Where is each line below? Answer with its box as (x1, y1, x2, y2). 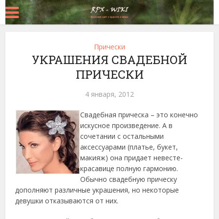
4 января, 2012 (85, 89, 134, 99)
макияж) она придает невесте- (80, 153, 183, 162)
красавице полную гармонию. (80, 164, 178, 173)
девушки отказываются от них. (15, 196, 119, 205)
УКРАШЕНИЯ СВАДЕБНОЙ (32, 52, 187, 67)
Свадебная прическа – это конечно (80, 110, 198, 119)
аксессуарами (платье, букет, (80, 142, 178, 152)
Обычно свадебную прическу (80, 175, 177, 184)
